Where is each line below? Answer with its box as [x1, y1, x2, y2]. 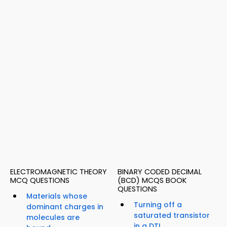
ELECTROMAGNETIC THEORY [10, 167, 107, 177]
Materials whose [26, 191, 87, 202]
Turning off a [134, 200, 182, 210]
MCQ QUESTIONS [10, 175, 69, 186]
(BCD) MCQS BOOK [118, 175, 186, 186]
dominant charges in [26, 202, 103, 212]
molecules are [26, 212, 80, 223]
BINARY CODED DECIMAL [118, 167, 202, 177]
